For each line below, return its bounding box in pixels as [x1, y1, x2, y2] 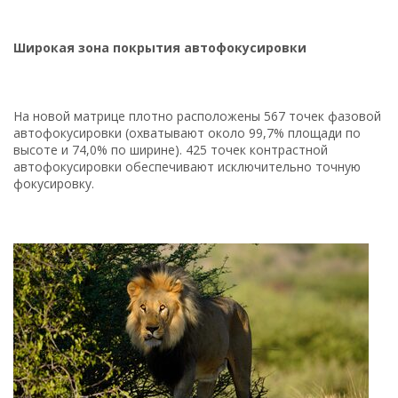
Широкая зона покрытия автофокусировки [13, 38, 306, 56]
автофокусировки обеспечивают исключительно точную [13, 157, 361, 175]
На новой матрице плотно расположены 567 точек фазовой [13, 107, 381, 124]
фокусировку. [13, 174, 94, 192]
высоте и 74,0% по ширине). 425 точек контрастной [13, 140, 328, 158]
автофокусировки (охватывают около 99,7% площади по [13, 123, 361, 141]
